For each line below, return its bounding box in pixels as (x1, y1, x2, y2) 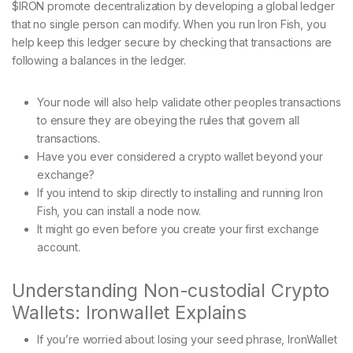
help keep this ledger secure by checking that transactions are (12, 35, 333, 50)
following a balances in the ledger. (12, 54, 187, 68)
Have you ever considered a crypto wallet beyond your (37, 150, 323, 164)
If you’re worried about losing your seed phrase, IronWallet (37, 333, 337, 347)
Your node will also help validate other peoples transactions (37, 95, 341, 110)
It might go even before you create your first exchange (37, 222, 319, 236)
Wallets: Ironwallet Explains (12, 301, 247, 325)
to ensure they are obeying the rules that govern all (37, 113, 299, 128)
